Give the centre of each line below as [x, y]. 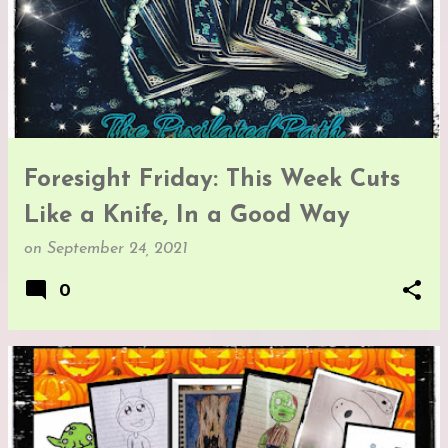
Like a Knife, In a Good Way [187, 215]
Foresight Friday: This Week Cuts [212, 179]
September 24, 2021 [117, 248]
